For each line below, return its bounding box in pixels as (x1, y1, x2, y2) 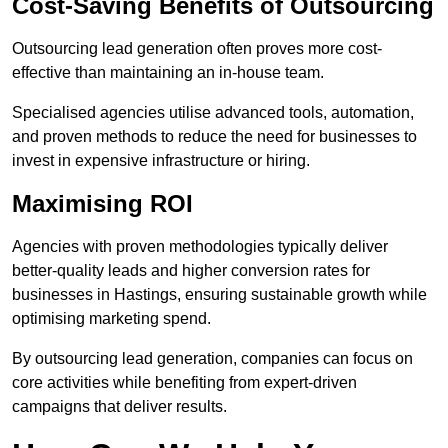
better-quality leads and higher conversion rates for (12, 262, 370, 280)
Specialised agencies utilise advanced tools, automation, (12, 104, 414, 122)
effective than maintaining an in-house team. (12, 64, 324, 82)
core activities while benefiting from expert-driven (12, 374, 357, 392)
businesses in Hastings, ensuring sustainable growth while (12, 286, 427, 304)
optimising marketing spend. (12, 310, 211, 328)
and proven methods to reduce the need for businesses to (12, 128, 417, 146)
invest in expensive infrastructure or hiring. (12, 152, 310, 170)
